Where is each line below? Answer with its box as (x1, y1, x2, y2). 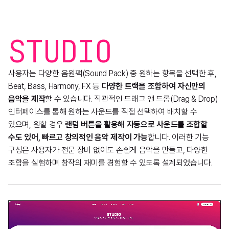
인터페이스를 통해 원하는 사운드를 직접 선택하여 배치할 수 (8, 106, 197, 117)
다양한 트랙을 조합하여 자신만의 (101, 81, 205, 91)
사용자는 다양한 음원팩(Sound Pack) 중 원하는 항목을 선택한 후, (8, 68, 217, 78)
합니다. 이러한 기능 (147, 132, 209, 142)
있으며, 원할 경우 (8, 119, 65, 129)
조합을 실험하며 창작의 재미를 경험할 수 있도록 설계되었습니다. (8, 157, 213, 168)
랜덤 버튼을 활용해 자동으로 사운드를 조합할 (65, 119, 208, 129)
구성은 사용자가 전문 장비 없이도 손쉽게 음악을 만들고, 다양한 (8, 145, 208, 155)
